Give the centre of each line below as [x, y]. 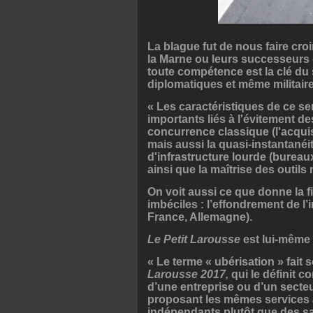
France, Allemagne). [200, 217]
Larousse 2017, [189, 275]
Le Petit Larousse [195, 240]
